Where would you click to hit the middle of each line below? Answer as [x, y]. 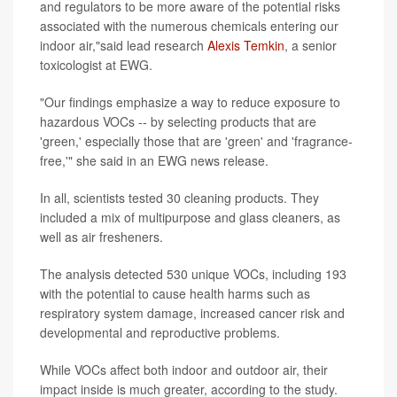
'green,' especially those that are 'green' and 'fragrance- [196, 140]
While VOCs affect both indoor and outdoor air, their [184, 369]
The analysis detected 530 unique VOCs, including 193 [193, 273]
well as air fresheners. [101, 236]
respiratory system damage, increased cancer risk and [192, 312]
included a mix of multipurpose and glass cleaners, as [190, 217]
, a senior [311, 45]
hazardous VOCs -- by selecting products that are [178, 121]
